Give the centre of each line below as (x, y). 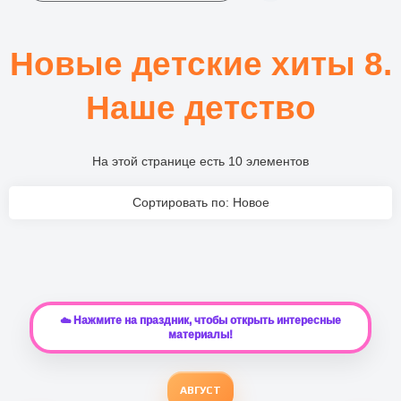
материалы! (200, 334)
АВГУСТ (200, 390)
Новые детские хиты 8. (200, 64)
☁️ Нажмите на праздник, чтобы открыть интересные (200, 320)
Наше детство (200, 108)
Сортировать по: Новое (200, 202)
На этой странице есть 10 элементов (200, 161)
